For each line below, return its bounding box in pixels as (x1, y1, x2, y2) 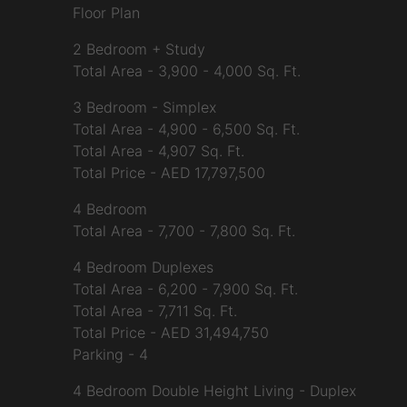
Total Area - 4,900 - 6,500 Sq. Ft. (72, 120, 300, 138)
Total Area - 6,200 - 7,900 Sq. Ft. (72, 280, 298, 298)
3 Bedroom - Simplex (72, 98, 216, 116)
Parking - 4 (72, 345, 148, 363)
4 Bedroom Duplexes (72, 258, 218, 276)
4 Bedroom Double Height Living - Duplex (72, 382, 356, 400)
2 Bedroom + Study (72, 40, 205, 58)
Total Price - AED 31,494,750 (72, 323, 269, 342)
